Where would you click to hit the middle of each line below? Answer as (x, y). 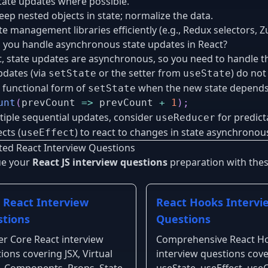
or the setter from (140, 73)
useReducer (185, 117)
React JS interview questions (100, 162)
